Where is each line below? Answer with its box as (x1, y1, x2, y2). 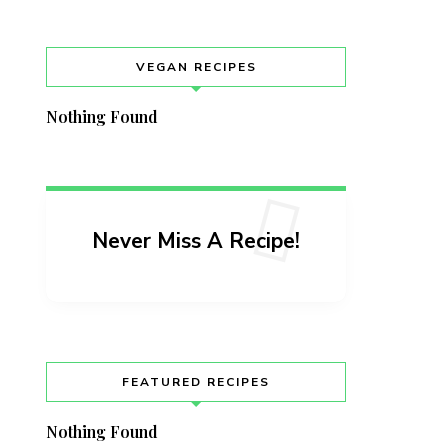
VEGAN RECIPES (135, 59, 257, 75)
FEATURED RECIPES (122, 374, 270, 390)
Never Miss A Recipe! (92, 227, 300, 255)
